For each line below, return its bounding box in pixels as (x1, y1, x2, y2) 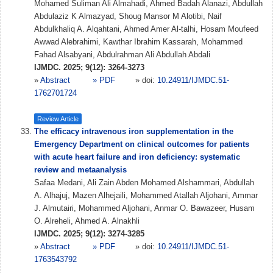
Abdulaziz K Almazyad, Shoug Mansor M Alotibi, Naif (34, 12, 222, 21)
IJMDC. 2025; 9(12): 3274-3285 (34, 229, 144, 238)
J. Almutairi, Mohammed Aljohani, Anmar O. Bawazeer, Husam (34, 204, 255, 213)
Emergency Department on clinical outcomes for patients (34, 140, 249, 149)
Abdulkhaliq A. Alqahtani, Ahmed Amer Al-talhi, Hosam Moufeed (34, 24, 258, 34)
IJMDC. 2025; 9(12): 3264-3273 (34, 63, 144, 72)
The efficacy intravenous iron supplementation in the (34, 127, 233, 136)
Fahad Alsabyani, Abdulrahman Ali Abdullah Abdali (34, 50, 210, 59)
